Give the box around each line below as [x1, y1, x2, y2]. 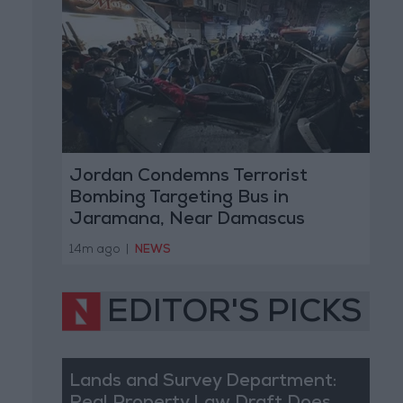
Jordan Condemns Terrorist [68, 168, 308, 187]
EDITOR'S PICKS [107, 298, 362, 331]
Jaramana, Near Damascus [68, 211, 305, 230]
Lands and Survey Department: [68, 372, 336, 391]
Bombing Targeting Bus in [68, 190, 289, 209]
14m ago [68, 244, 123, 256]
